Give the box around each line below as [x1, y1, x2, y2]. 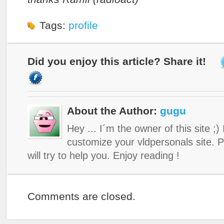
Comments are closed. [27, 190, 135, 202]
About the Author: [67, 105, 160, 117]
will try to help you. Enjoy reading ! [27, 149, 179, 161]
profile [68, 19, 98, 32]
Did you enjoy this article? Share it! [27, 55, 206, 67]
